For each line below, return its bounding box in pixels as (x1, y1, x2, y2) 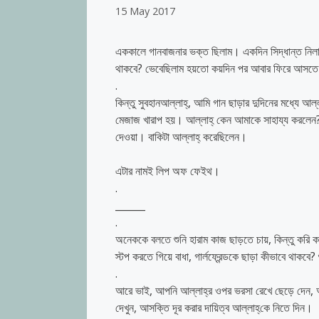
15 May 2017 (115, 4, 175, 19)
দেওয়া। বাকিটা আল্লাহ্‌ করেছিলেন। (115, 129, 247, 145)
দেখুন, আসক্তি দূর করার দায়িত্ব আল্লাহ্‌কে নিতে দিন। (115, 300, 313, 316)
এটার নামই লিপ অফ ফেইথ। (115, 163, 220, 179)
